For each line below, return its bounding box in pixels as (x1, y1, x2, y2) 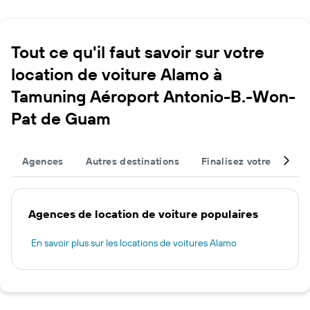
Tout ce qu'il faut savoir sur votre (11, 41, 264, 62)
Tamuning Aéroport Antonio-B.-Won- (11, 85, 295, 107)
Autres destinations (85, 154, 179, 167)
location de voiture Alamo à (11, 63, 222, 84)
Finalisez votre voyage (201, 154, 308, 167)
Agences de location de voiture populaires (28, 206, 258, 221)
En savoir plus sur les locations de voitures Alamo (31, 236, 237, 249)
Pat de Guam (11, 107, 111, 129)
